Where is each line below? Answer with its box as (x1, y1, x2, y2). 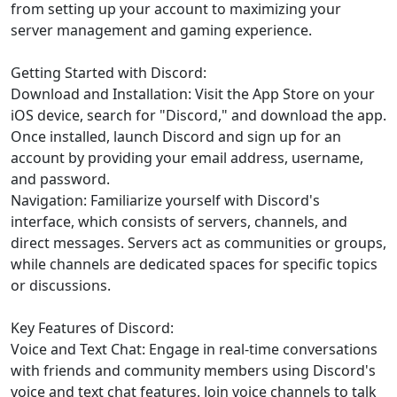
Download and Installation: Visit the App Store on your (11, 84, 375, 104)
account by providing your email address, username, (11, 148, 363, 167)
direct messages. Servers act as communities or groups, (11, 233, 386, 253)
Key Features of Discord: (11, 318, 174, 338)
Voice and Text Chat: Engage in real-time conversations (11, 339, 378, 359)
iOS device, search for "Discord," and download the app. (11, 105, 386, 125)
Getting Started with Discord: (11, 63, 206, 82)
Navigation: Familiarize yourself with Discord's (11, 191, 320, 210)
